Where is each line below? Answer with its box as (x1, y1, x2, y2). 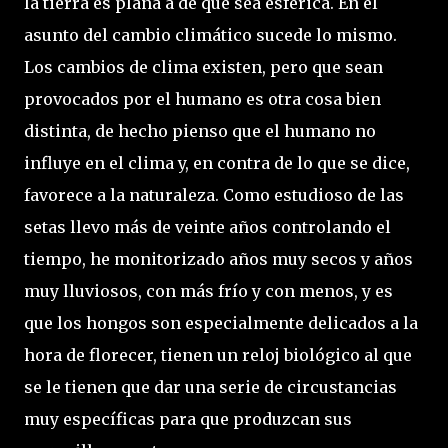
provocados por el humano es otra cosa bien (24, 89, 381, 109)
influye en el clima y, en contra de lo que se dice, (24, 153, 410, 173)
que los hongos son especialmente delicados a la (24, 313, 418, 333)
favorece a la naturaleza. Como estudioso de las (24, 185, 404, 205)
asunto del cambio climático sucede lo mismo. (24, 25, 397, 45)
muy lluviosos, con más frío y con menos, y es (24, 281, 393, 301)
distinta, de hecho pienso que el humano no (24, 121, 376, 141)
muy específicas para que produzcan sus (24, 409, 352, 429)
